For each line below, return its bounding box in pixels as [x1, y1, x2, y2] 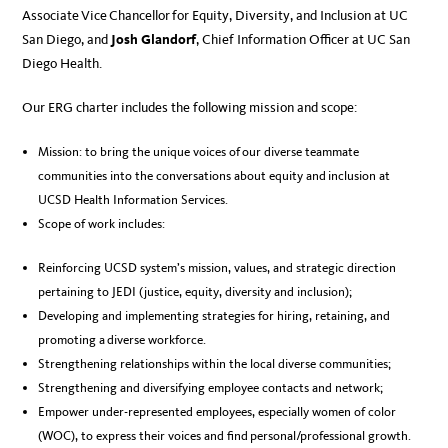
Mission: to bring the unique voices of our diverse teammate [38, 144, 360, 160]
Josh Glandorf [111, 31, 197, 49]
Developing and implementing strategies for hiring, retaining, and [38, 308, 391, 324]
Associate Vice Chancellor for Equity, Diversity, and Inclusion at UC [22, 7, 409, 25]
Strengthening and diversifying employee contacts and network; [38, 380, 387, 396]
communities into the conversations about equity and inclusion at [38, 168, 391, 184]
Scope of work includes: [38, 216, 169, 232]
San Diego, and [22, 31, 112, 49]
